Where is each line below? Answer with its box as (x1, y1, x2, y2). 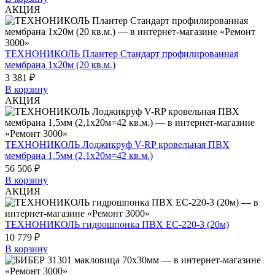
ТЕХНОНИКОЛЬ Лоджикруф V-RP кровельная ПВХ (5, 139, 230, 150)
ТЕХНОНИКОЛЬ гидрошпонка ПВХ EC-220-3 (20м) (5, 219, 229, 230)
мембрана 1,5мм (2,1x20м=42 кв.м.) (5, 150, 153, 161)
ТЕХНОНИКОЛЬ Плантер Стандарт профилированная (5, 48, 238, 59)
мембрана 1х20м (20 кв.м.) (5, 59, 115, 70)
